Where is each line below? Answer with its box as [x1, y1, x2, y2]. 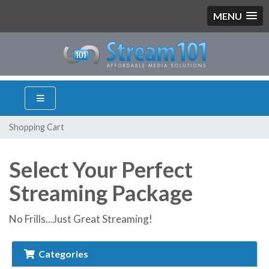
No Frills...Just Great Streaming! [9, 213, 153, 225]
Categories [35, 248, 88, 259]
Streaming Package [9, 180, 193, 206]
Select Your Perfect [9, 156, 193, 183]
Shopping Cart [9, 122, 64, 132]
